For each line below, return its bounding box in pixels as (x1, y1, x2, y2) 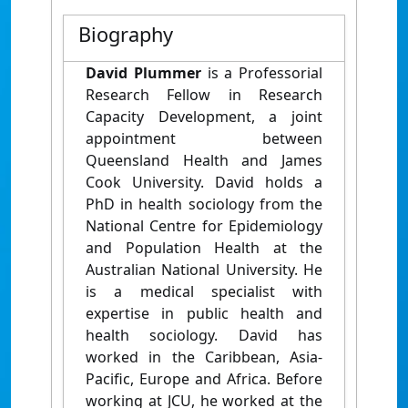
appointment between (86, 128, 322, 148)
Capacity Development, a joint (86, 107, 322, 127)
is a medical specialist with (86, 281, 322, 301)
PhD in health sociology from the (86, 194, 322, 214)
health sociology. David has (86, 325, 322, 345)
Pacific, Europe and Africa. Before (86, 369, 322, 389)
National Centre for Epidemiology (86, 216, 322, 236)
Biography (78, 21, 173, 47)
